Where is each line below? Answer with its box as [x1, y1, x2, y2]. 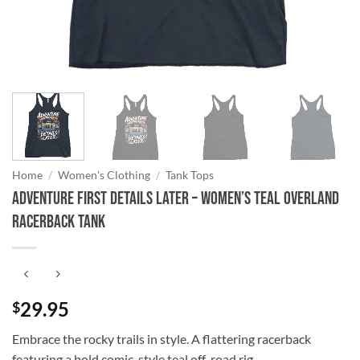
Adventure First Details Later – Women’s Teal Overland [12, 187, 339, 210]
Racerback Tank [12, 211, 105, 233]
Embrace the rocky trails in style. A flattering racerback [12, 331, 311, 347]
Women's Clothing [58, 168, 151, 182]
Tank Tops [166, 168, 215, 182]
